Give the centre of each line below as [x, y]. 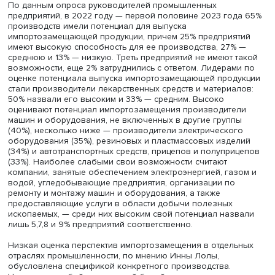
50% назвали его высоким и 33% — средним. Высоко [133, 237]
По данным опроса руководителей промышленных [129, 129]
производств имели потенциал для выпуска [112, 153]
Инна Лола [158, 91]
